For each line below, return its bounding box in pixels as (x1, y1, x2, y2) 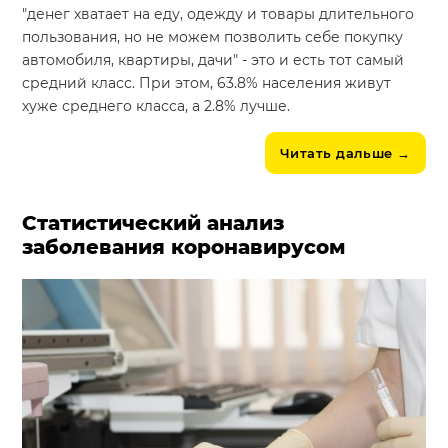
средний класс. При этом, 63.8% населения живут (22, 73, 392, 92)
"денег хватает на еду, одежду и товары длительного (22, 4, 415, 23)
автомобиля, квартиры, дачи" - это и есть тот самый (22, 50, 405, 69)
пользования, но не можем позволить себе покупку (22, 27, 404, 46)
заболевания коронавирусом (22, 234, 347, 259)
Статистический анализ (22, 210, 285, 235)
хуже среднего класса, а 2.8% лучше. (22, 96, 291, 115)
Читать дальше (279, 144, 393, 161)
